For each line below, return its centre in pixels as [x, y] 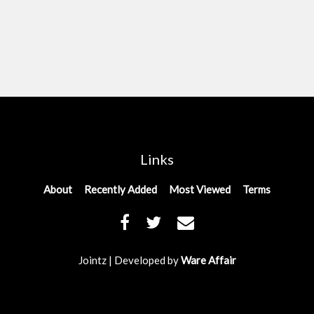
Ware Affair [208, 260]
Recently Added [121, 190]
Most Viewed [200, 190]
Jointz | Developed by [129, 260]
